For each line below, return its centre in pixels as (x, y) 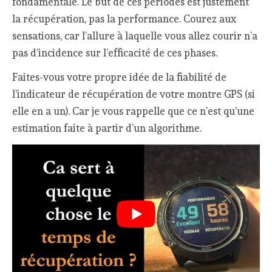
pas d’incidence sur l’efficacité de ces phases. (115, 53)
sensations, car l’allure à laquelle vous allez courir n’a (135, 36)
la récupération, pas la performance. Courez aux (124, 19)
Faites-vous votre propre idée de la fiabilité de (120, 77)
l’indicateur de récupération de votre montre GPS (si (134, 94)
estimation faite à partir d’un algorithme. (107, 128)
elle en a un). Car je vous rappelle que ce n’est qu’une (134, 111)
